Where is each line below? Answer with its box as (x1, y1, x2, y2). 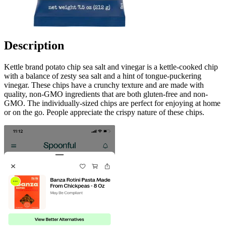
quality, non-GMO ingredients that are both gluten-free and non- (4, 89, 208, 98)
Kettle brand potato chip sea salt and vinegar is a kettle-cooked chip (4, 62, 218, 71)
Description (4, 38, 64, 52)
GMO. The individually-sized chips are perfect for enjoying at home (4, 98, 220, 107)
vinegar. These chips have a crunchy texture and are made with (4, 80, 204, 89)
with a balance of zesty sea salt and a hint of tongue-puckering (4, 71, 201, 80)
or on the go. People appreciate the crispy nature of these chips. (4, 107, 204, 117)
